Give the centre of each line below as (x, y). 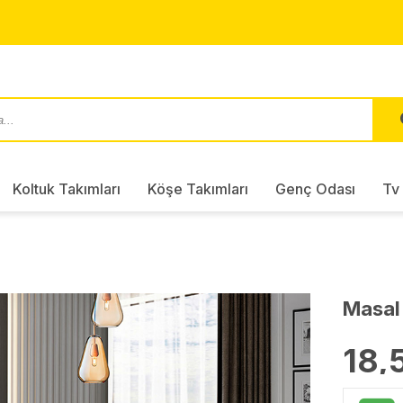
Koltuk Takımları (66, 189)
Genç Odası (315, 189)
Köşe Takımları (197, 189)
